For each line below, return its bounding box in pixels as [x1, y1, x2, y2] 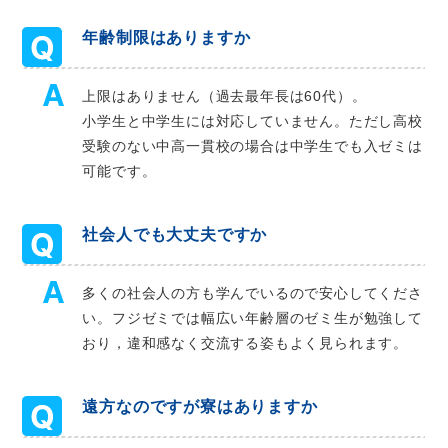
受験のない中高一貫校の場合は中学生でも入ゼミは [82, 138, 423, 155]
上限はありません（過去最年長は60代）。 [82, 88, 367, 105]
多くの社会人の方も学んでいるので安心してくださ [82, 285, 423, 302]
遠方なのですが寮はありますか [82, 398, 318, 416]
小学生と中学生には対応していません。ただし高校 [82, 113, 423, 130]
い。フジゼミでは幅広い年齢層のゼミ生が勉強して [82, 310, 423, 327]
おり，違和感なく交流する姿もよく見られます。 [82, 335, 409, 352]
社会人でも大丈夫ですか [82, 226, 268, 244]
